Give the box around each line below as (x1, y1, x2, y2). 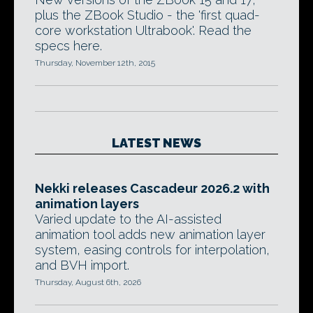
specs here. (35, 38, 102, 53)
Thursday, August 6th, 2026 (35, 277, 141, 287)
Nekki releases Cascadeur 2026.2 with (35, 181, 270, 196)
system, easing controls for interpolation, (35, 242, 270, 257)
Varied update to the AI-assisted (35, 212, 221, 226)
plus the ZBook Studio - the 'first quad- (35, 8, 260, 22)
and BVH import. (35, 258, 129, 272)
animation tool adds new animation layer (35, 227, 265, 242)
